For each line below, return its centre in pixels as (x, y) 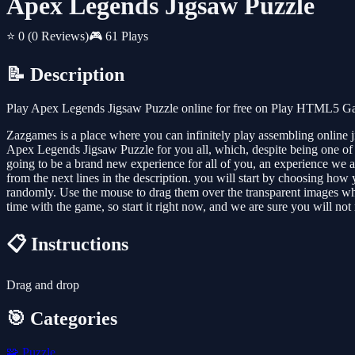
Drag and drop (43, 285)
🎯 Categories (62, 318)
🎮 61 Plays (118, 36)
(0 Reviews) (58, 36)
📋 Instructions (67, 244)
